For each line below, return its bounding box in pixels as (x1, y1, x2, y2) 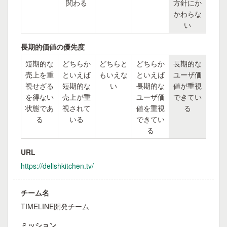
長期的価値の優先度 (21, 42, 85, 52)
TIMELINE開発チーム (21, 201, 89, 211)
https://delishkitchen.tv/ (21, 161, 94, 171)
